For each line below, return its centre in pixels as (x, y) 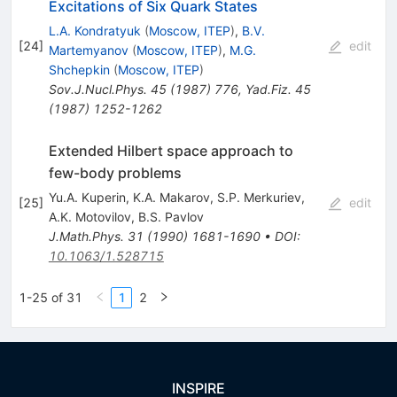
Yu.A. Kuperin (87, 197)
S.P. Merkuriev (259, 197)
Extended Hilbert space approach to (171, 150)
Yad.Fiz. (268, 89)
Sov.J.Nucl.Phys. (97, 89)
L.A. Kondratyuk (94, 30)
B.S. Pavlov (171, 216)
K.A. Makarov (171, 197)
